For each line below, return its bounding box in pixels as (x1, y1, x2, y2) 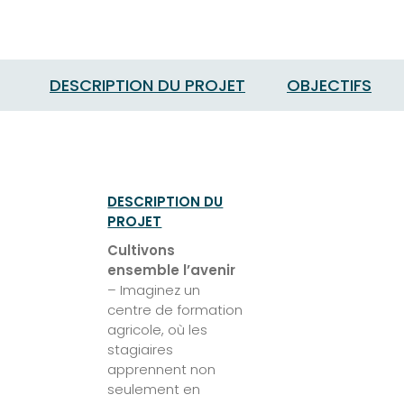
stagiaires (107, 339, 174, 359)
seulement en (107, 379, 201, 399)
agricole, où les (107, 319, 208, 339)
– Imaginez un (107, 280, 201, 299)
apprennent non (107, 359, 216, 379)
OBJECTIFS (287, 73, 372, 96)
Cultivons (107, 240, 176, 260)
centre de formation (107, 299, 243, 319)
